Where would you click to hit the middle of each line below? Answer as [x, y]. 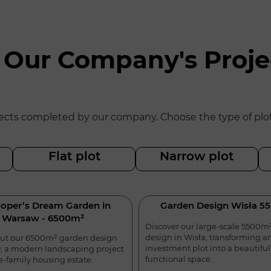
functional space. [179, 259]
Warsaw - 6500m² [43, 218]
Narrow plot [197, 156]
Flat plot [74, 156]
